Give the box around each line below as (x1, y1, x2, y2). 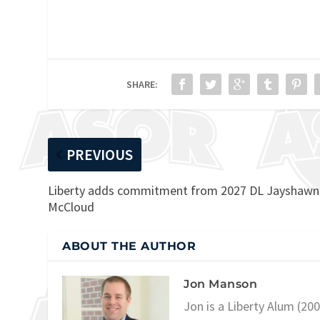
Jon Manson (184, 276, 258, 291)
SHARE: (126, 77, 159, 91)
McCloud (48, 198, 95, 215)
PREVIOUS (66, 144, 134, 164)
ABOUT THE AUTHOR (62, 239, 196, 253)
